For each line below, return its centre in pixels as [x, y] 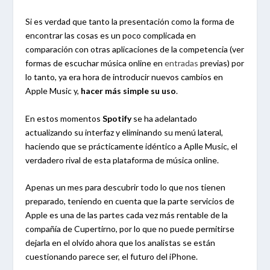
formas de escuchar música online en [95, 63]
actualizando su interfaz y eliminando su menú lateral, [124, 132]
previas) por [222, 63]
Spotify [117, 118]
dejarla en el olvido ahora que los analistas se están [121, 243]
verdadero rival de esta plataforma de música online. [122, 160]
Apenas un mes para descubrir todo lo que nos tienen [126, 187]
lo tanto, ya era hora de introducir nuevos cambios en [124, 77]
